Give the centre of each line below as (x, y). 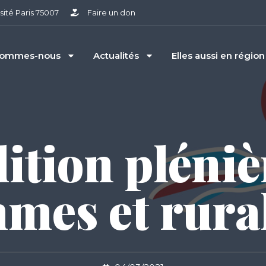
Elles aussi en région (218, 55)
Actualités (116, 55)
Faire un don (111, 12)
